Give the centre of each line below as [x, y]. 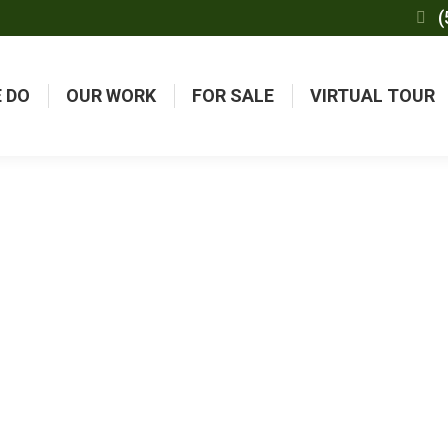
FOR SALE [233, 95]
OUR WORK [111, 95]
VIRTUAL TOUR [372, 95]
